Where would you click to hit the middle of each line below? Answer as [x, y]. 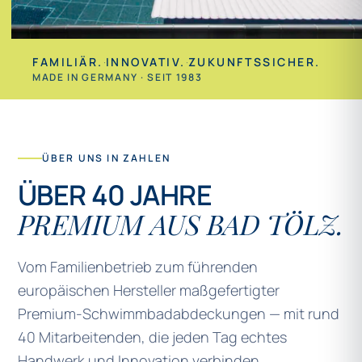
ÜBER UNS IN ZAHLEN [106, 158]
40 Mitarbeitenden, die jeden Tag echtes [152, 337]
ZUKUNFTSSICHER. [254, 62]
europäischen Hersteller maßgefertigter [149, 290]
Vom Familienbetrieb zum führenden [138, 267]
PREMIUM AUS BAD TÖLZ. [181, 224]
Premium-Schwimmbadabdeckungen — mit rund [179, 314]
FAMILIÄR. [68, 62]
